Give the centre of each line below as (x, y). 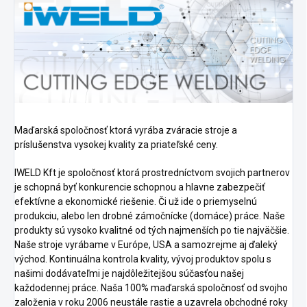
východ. (31, 259)
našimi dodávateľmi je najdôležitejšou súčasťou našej (129, 274)
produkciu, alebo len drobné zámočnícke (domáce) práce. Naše (150, 216)
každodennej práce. (58, 288)
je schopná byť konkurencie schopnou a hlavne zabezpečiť (140, 187)
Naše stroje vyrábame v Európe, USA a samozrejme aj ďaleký (146, 245)
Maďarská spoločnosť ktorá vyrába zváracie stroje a (126, 131)
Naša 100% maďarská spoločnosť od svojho (194, 288)
